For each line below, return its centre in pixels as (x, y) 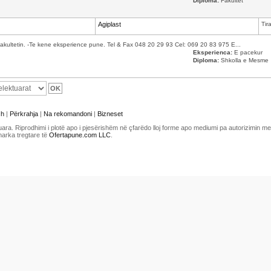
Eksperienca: (213, 52)
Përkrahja (24, 114)
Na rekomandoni (68, 114)
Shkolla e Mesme (244, 60)
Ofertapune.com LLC (80, 135)
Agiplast (109, 24)
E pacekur (247, 52)
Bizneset (110, 114)
